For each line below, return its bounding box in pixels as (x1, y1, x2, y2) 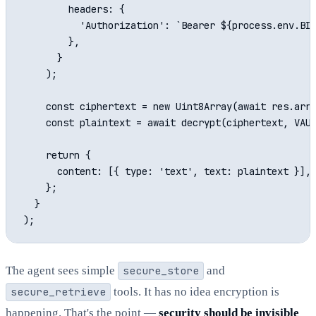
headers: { (23, 3, 125, 16)
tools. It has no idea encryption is (110, 285, 279, 299)
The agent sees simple (6, 264, 118, 278)
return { (23, 149, 91, 162)
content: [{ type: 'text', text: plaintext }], (23, 165, 311, 178)
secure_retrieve (10, 285, 106, 299)
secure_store (122, 264, 199, 278)
